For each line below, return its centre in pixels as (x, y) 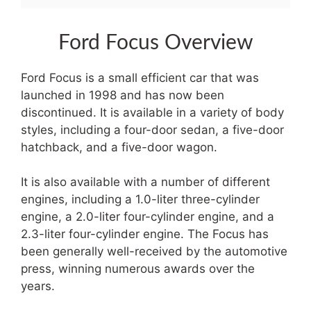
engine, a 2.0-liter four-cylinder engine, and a (148, 217)
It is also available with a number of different (145, 182)
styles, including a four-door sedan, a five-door (152, 129)
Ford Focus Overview (155, 43)
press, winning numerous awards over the (138, 269)
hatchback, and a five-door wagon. (119, 147)
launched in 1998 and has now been (123, 95)
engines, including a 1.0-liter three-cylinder (140, 200)
